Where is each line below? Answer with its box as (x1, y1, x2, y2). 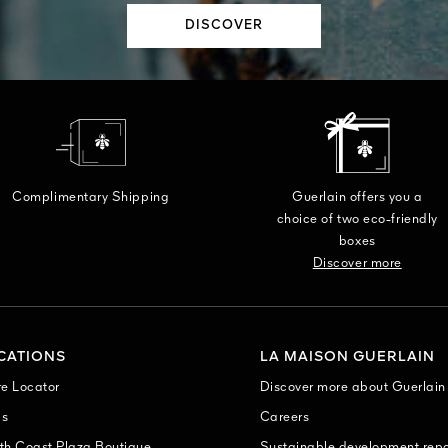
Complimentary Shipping (12, 190, 170, 204)
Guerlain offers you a (292, 190, 423, 204)
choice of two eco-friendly (276, 212, 438, 226)
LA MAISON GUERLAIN (259, 349, 435, 364)
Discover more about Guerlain (259, 380, 446, 394)
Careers (259, 410, 310, 424)
